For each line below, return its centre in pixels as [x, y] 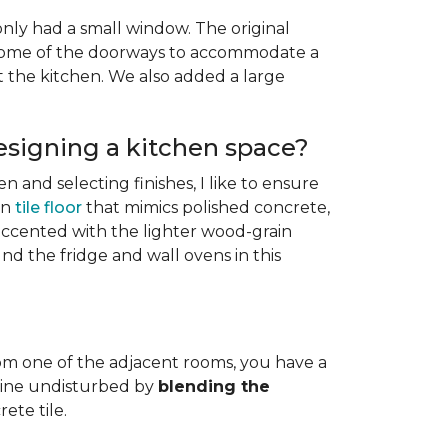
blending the [214, 386]
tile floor [48, 207]
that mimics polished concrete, [206, 207]
